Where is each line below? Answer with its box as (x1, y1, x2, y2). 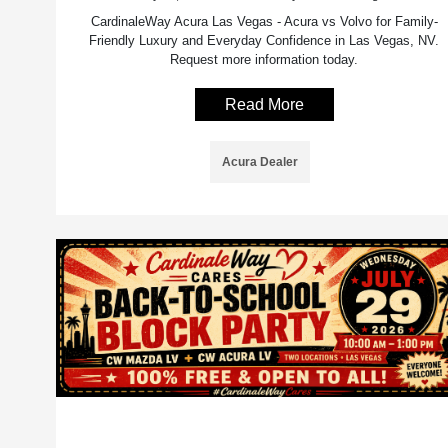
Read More (224, 95, 304, 113)
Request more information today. (170, 51, 359, 67)
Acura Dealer (222, 154, 299, 169)
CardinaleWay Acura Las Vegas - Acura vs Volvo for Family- (90, 13, 438, 29)
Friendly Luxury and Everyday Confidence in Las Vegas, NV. (89, 32, 440, 48)
